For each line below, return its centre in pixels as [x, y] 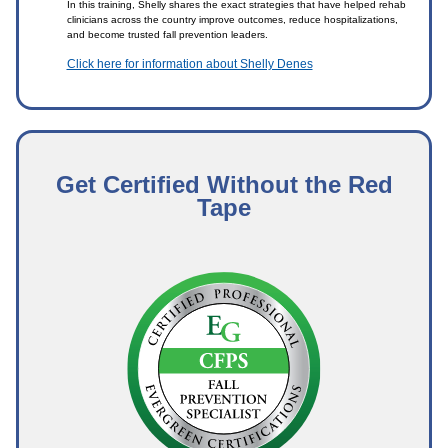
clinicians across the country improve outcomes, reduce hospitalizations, [232, 19]
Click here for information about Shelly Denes [189, 64]
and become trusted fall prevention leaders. [167, 34]
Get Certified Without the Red [224, 184]
